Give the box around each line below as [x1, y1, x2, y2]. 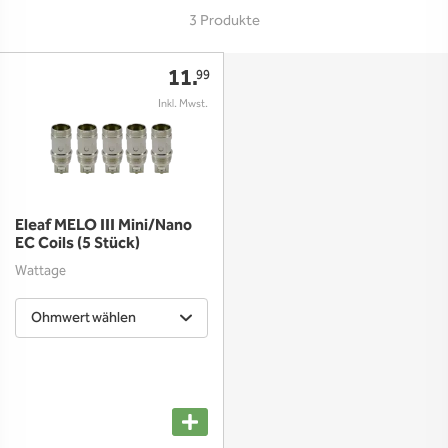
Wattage [15, 260, 66, 282]
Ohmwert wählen [31, 307, 136, 329]
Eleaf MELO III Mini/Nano [15, 213, 192, 238]
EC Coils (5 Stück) [15, 231, 140, 256]
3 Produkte [188, 9, 260, 33]
